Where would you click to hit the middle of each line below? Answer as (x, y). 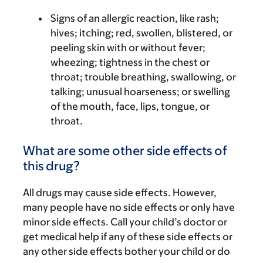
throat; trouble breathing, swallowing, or (143, 77)
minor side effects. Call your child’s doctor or (125, 222)
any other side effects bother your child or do (127, 251)
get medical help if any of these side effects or (128, 237)
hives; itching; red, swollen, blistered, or (141, 33)
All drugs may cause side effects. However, (120, 193)
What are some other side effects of (125, 151)
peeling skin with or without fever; (128, 48)
